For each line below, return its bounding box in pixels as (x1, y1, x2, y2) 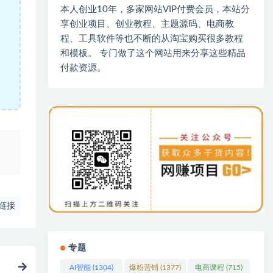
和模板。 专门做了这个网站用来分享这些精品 (60, 48, 246, 58)
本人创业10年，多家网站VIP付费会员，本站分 (60, 4, 250, 14)
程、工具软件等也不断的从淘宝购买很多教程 (60, 34, 244, 43)
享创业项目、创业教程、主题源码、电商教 (60, 19, 235, 29)
